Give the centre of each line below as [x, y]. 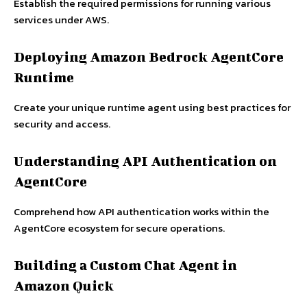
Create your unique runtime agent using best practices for [152, 108]
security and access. [62, 124]
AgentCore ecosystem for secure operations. [119, 228]
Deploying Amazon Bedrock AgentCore [149, 57]
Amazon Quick [64, 286]
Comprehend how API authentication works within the [142, 212]
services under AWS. [61, 20]
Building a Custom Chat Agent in [125, 265]
